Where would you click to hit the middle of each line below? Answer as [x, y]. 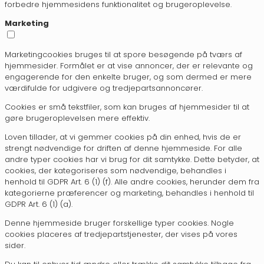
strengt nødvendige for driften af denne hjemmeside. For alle [123, 148]
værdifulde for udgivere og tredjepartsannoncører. [104, 88]
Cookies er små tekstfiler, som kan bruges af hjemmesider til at [127, 107]
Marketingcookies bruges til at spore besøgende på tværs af [123, 55]
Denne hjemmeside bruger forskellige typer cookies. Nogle [119, 223]
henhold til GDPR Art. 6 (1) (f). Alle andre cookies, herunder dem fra [132, 182]
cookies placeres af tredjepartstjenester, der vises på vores [121, 235]
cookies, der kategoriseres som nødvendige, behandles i [115, 171]
